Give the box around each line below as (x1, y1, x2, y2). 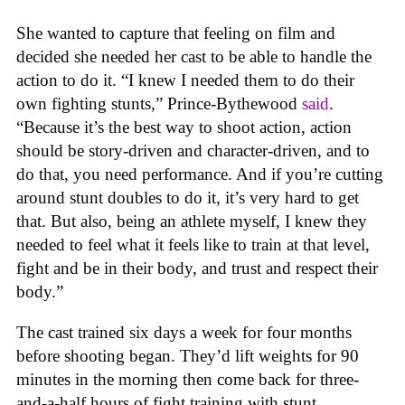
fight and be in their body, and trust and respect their (16, 258, 378, 278)
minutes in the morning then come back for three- (16, 369, 359, 389)
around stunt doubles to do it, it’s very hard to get (16, 187, 359, 207)
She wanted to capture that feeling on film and (16, 23, 335, 42)
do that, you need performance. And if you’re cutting (16, 164, 383, 184)
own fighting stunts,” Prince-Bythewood (16, 93, 302, 113)
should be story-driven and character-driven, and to (16, 140, 370, 160)
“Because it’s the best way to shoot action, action (16, 117, 352, 137)
